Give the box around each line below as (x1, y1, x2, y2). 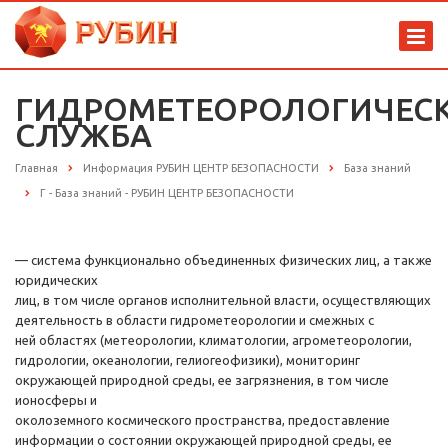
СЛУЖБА (15, 117, 152, 153)
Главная (15, 162, 58, 174)
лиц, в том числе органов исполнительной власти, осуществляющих (15, 293, 431, 308)
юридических (15, 273, 98, 288)
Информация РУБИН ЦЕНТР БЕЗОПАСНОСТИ (83, 162, 319, 174)
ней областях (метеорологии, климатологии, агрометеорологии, (15, 333, 412, 348)
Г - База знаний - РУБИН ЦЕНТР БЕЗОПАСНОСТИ (40, 187, 294, 200)
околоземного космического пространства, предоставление (15, 413, 390, 428)
